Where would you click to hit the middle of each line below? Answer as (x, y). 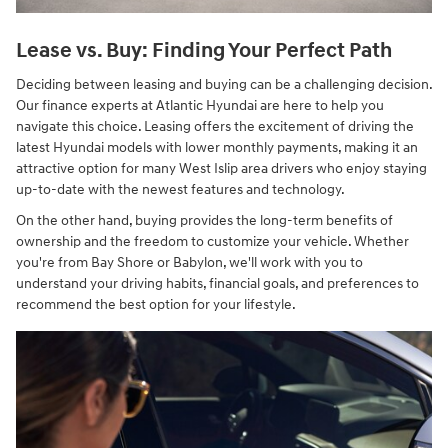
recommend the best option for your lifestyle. (156, 305)
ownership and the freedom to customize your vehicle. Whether (212, 242)
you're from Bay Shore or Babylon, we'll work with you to (189, 263)
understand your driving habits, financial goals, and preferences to (217, 284)
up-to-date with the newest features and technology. (180, 190)
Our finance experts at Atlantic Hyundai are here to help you (200, 106)
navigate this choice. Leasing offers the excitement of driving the (215, 127)
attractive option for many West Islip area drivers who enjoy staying (221, 169)
